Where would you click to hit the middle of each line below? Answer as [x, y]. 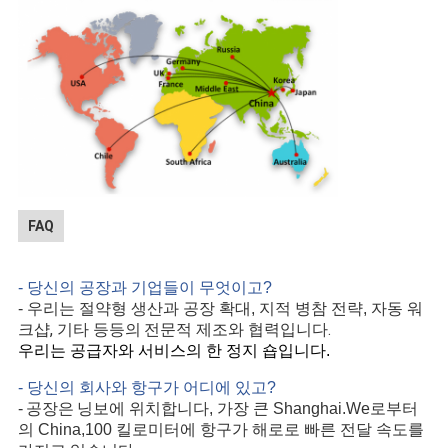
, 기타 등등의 [95, 330]
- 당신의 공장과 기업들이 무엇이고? [144, 288]
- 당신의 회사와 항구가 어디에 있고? [146, 388]
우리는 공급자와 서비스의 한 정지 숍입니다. [173, 351]
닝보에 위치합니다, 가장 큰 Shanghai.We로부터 [247, 409]
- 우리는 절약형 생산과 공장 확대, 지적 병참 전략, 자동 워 [220, 309]
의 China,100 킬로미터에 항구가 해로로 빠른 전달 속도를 [220, 430]
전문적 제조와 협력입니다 [235, 330]
